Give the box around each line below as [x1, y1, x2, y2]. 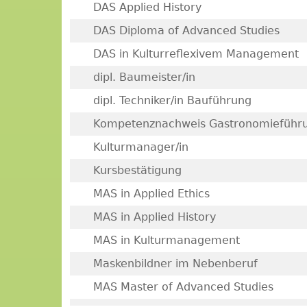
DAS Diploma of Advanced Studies [93, 24, 280, 37]
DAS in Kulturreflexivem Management [93, 47, 299, 60]
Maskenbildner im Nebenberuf [93, 257, 258, 270]
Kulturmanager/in [93, 140, 188, 153]
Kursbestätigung [93, 164, 182, 177]
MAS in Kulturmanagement [93, 234, 240, 247]
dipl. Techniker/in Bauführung [93, 94, 251, 107]
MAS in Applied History [93, 210, 216, 223]
